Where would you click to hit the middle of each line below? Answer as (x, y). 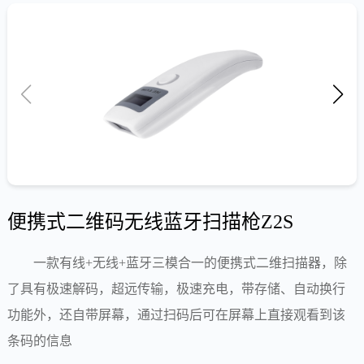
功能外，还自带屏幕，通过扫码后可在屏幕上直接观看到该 (176, 315)
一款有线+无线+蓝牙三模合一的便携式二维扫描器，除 (190, 263)
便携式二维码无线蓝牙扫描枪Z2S (150, 222)
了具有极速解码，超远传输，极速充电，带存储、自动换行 (176, 289)
